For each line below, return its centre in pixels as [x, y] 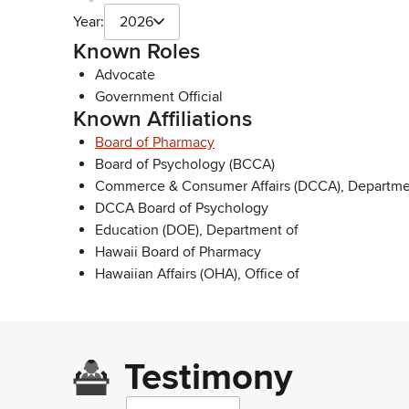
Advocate [125, 74]
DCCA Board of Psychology [182, 208]
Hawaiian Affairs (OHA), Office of [197, 273]
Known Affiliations [163, 119]
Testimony [209, 378]
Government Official [159, 96]
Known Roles [136, 51]
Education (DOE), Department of [197, 230]
